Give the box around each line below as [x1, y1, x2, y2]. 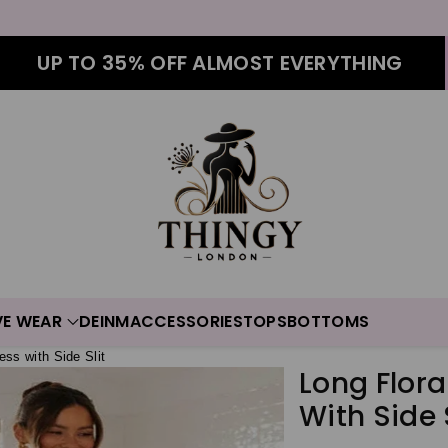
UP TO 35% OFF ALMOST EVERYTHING [37, 49, 403, 77]
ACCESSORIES [129, 310, 243, 333]
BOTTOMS [287, 310, 370, 333]
